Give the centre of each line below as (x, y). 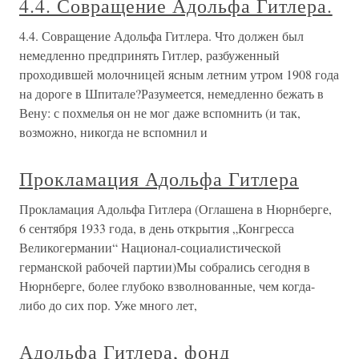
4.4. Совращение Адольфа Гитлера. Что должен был (161, 36)
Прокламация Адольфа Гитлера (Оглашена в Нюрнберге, (175, 209)
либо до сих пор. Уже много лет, (108, 305)
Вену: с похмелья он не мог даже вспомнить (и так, (160, 113)
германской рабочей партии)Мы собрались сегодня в (165, 266)
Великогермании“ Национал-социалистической (150, 247)
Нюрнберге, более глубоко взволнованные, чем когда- (167, 286)
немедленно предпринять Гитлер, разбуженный (149, 55)
